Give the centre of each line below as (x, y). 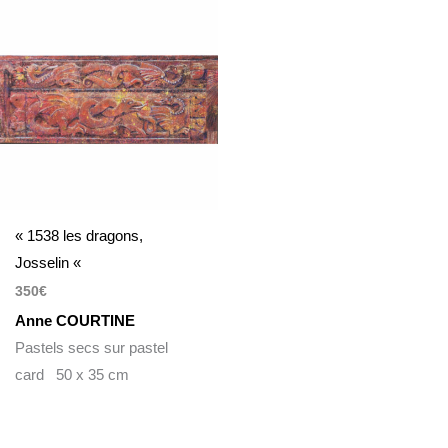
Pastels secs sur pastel (92, 347)
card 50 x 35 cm (72, 374)
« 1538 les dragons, (79, 235)
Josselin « (50, 262)
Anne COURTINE (75, 320)
